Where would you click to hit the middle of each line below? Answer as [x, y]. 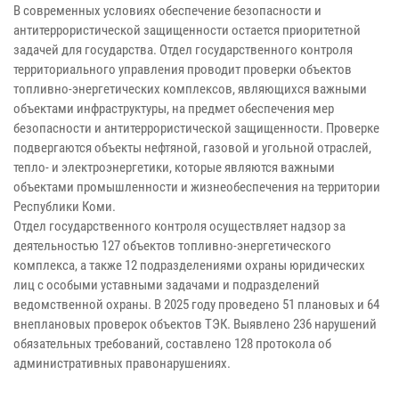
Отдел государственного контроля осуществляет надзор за [179, 226]
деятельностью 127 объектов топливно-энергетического [172, 245]
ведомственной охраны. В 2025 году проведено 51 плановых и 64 [196, 304]
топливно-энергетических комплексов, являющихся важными [190, 89]
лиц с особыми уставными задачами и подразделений [167, 285]
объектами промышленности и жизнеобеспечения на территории [197, 187]
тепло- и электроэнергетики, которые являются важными [174, 167]
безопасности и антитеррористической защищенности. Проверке [196, 128]
